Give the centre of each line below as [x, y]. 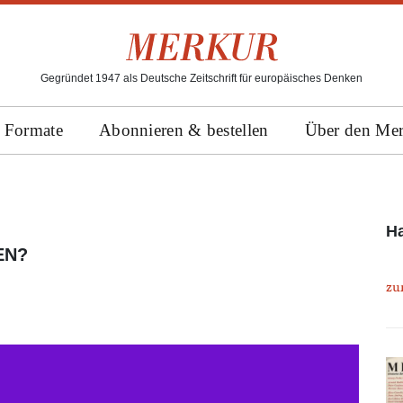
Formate [33, 130]
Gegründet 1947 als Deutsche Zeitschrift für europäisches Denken [201, 78]
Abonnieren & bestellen [184, 130]
